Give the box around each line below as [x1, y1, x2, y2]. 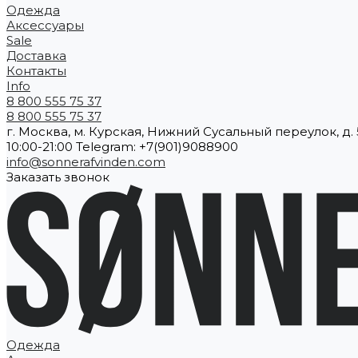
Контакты [6, 62, 66, 78]
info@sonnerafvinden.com [6, 153, 165, 169]
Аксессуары [6, 17, 84, 33]
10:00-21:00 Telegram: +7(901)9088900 [6, 138, 238, 154]
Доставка [6, 47, 66, 63]
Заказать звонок [6, 169, 109, 185]
